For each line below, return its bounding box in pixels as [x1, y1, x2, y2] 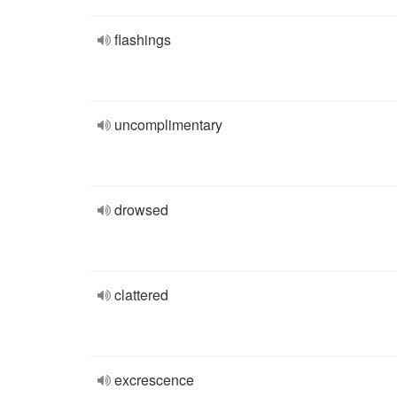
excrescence [114, 370, 194, 390]
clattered [114, 284, 168, 305]
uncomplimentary [114, 114, 222, 135]
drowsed [114, 199, 168, 220]
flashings [114, 29, 171, 50]
